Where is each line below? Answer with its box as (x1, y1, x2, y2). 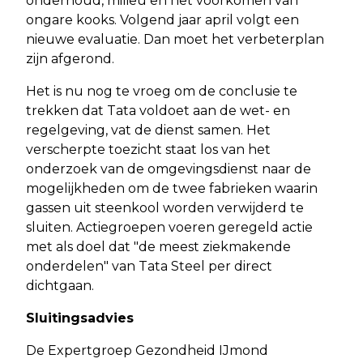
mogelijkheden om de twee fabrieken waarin (26, 180, 318, 196)
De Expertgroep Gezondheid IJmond (26, 342, 268, 358)
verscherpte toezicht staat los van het (26, 141, 271, 157)
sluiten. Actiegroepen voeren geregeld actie (26, 219, 313, 235)
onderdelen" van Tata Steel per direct (26, 258, 272, 274)
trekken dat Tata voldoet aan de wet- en (26, 102, 290, 118)
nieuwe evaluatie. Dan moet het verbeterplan (26, 31, 324, 47)
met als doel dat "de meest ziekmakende (26, 238, 291, 254)
